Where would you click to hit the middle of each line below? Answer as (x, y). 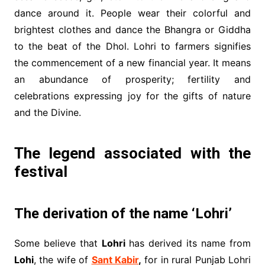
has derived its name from (188, 243)
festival (41, 172)
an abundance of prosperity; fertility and (132, 80)
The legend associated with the (132, 153)
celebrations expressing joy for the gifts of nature (132, 96)
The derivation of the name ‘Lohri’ (123, 214)
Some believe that (58, 243)
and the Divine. (47, 113)
